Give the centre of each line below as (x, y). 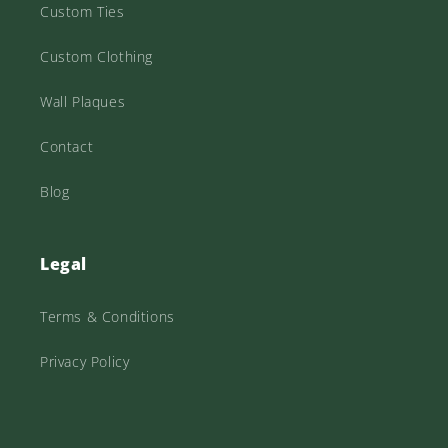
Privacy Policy (85, 362)
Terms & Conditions (107, 317)
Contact (67, 147)
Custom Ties (82, 12)
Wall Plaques (83, 102)
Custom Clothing (96, 57)
